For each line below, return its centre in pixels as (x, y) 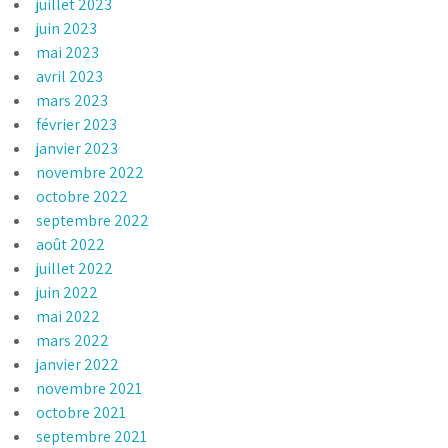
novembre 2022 (90, 172)
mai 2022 (68, 316)
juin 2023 (67, 28)
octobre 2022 (82, 196)
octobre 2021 (81, 412)
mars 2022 (73, 340)
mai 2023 (68, 52)
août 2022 (71, 244)
